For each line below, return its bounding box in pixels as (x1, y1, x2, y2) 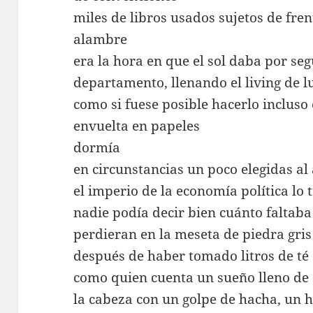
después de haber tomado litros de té (73, 246, 310, 265)
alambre (73, 29, 128, 48)
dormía (73, 138, 121, 156)
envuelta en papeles (73, 116, 201, 135)
